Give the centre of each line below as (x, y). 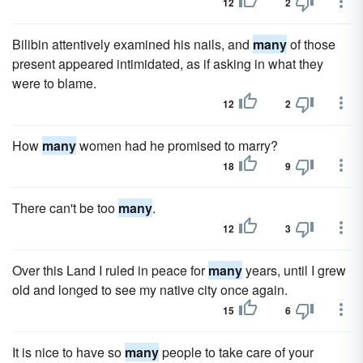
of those (311, 44)
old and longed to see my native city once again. (150, 290)
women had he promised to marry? (177, 145)
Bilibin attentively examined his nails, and (132, 44)
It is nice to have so (68, 352)
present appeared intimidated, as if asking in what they (168, 64)
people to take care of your (236, 352)
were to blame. (54, 83)
